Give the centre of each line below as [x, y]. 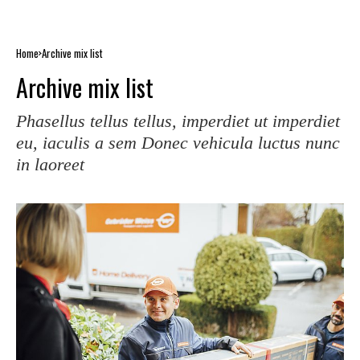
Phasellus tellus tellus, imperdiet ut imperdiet [178, 121]
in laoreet [50, 164]
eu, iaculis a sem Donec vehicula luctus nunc [178, 142]
